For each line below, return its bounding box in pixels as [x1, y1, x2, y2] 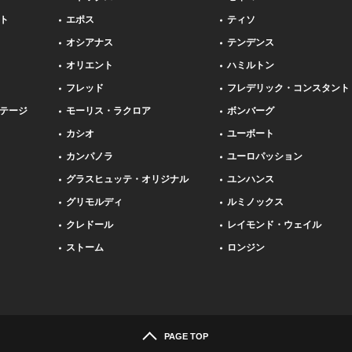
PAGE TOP [163, 332, 208, 341]
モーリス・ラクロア [66, 105, 151, 116]
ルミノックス [227, 196, 284, 207]
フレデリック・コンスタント [227, 82, 350, 93]
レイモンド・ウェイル [227, 219, 321, 230]
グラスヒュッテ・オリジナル [66, 174, 189, 185]
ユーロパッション [227, 151, 302, 162]
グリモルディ [66, 196, 123, 207]
